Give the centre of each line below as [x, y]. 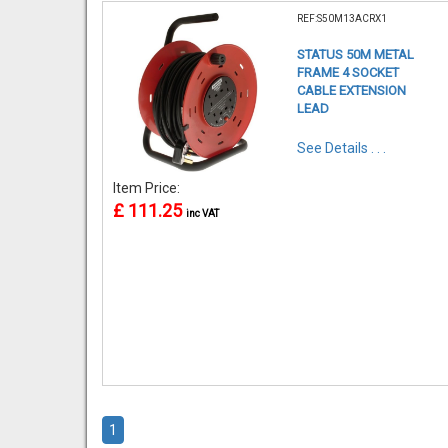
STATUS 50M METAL [355, 54]
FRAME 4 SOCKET [348, 72]
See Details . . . [341, 147]
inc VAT [202, 213]
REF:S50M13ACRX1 [342, 18]
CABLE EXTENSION [351, 90]
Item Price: [148, 187]
